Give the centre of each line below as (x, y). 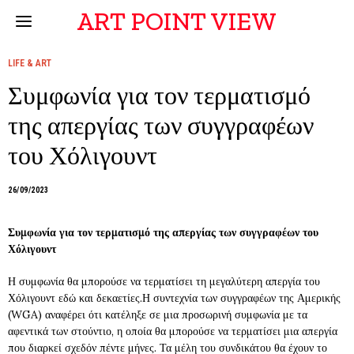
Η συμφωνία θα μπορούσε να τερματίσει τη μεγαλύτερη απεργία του (164, 281)
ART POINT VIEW (177, 21)
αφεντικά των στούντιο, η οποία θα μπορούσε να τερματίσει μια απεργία (173, 331)
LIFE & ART (30, 63)
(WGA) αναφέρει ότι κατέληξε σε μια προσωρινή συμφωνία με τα (158, 314)
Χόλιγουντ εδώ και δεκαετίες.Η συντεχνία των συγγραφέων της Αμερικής (174, 298)
